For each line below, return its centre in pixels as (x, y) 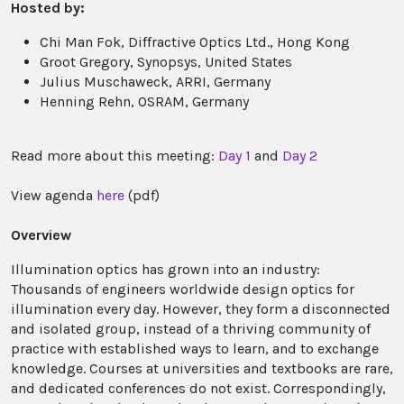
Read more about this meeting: (115, 156)
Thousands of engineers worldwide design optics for (183, 289)
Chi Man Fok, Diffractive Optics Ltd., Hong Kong (195, 42)
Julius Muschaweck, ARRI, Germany (155, 82)
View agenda (54, 195)
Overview (41, 235)
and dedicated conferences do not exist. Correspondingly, (198, 388)
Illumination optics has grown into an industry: (165, 269)
